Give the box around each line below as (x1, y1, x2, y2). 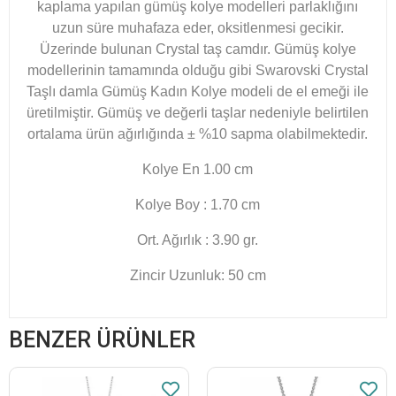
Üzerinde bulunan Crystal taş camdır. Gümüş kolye (40, 41, 356, 57)
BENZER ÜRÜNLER (9, 326, 195, 353)
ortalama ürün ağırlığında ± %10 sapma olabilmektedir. (27, 126, 369, 141)
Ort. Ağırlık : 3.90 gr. (137, 232, 259, 247)
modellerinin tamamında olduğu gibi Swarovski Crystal (27, 62, 369, 78)
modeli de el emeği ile (227, 83, 369, 99)
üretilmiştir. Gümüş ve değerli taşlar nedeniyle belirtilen (27, 104, 369, 120)
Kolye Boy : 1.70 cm (135, 196, 261, 212)
